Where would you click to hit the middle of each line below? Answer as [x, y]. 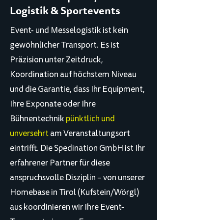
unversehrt [30, 133]
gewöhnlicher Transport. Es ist [65, 45]
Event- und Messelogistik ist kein [69, 30]
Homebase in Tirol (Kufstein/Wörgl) [75, 192]
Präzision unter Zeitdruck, [56, 60]
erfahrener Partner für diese [60, 163]
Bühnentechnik [38, 119]
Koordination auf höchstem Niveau [73, 74]
